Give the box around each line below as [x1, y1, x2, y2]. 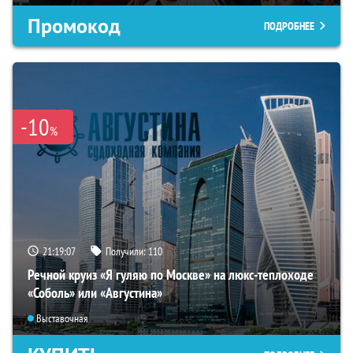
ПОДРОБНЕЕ [264, 18, 314, 33]
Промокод [28, 12, 121, 39]
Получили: [106, 244, 148, 259]
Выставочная [36, 310, 87, 325]
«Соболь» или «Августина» [28, 284, 162, 303]
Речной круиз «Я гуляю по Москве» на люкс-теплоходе [28, 266, 314, 284]
